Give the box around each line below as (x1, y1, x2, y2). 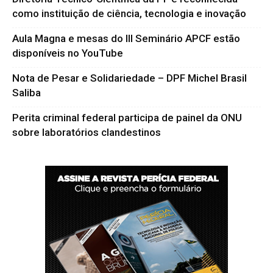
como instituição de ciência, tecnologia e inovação (12, 7, 246, 20)
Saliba (12, 87, 41, 99)
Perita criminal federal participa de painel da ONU (12, 112, 242, 124)
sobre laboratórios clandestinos (12, 126, 161, 139)
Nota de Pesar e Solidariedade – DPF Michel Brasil (12, 72, 247, 85)
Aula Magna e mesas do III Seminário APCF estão (12, 32, 240, 45)
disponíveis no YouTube (12, 47, 123, 60)
